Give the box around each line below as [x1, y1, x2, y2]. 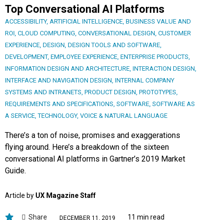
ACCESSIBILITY [5, 18, 47, 26]
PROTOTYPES [139, 88, 176, 96]
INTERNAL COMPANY [115, 77, 174, 84]
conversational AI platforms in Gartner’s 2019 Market [5, 154, 185, 164]
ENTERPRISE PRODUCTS [120, 53, 189, 61]
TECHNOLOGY [38, 112, 77, 120]
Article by [5, 192, 35, 200]
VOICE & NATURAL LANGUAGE [80, 112, 167, 120]
